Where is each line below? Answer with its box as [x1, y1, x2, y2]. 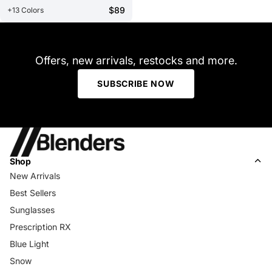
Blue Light [10, 238, 49, 249]
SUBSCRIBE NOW [97, 78, 175, 89]
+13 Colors [7, 5, 44, 15]
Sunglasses [10, 204, 55, 215]
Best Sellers [10, 187, 56, 198]
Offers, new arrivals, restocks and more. [35, 53, 237, 67]
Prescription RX [10, 221, 71, 232]
